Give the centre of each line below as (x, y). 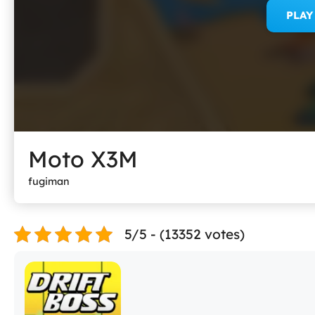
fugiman (49, 181)
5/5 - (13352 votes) (185, 234)
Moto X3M (83, 159)
